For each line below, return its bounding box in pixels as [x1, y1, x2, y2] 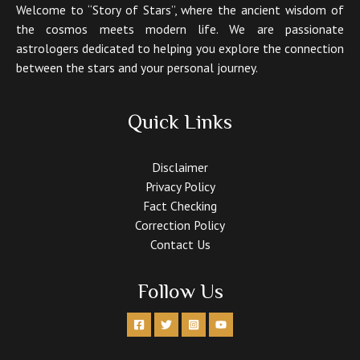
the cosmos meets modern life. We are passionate [16, 20, 344, 37]
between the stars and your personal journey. [16, 59, 258, 76]
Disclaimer [152, 159, 208, 176]
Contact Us [149, 236, 211, 253]
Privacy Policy [145, 178, 215, 195]
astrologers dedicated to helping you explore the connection [16, 39, 344, 56]
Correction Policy [135, 217, 225, 234]
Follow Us [137, 280, 223, 304]
